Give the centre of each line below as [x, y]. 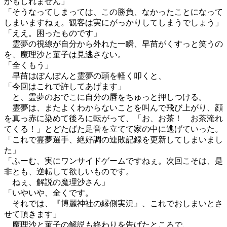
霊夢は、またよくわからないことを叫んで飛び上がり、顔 [113, 108]
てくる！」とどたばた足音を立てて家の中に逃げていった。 [113, 129]
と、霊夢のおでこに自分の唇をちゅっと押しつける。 [105, 97]
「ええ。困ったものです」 [53, 33]
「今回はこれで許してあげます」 [65, 86]
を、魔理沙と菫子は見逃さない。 [65, 54]
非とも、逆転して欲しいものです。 [69, 172]
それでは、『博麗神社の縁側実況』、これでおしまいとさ [113, 203]
